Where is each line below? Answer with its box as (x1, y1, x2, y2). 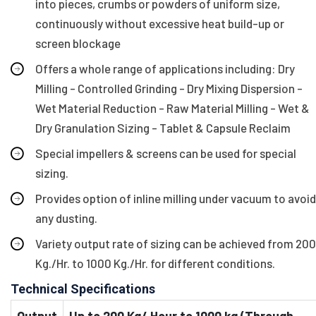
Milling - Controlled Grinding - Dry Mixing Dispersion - (35, 80, 303, 95)
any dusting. (35, 210, 97, 225)
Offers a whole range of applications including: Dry (35, 61, 295, 75)
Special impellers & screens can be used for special (35, 145, 296, 160)
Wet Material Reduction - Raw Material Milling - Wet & (35, 100, 310, 115)
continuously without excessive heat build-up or (35, 16, 284, 30)
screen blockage (35, 35, 121, 50)
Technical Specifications (11, 281, 155, 296)
